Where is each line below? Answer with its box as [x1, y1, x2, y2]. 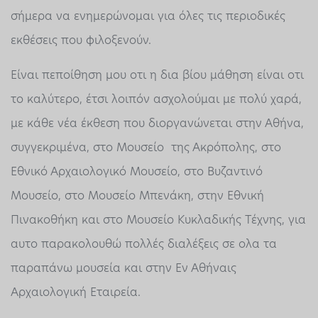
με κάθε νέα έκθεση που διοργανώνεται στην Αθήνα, [11, 114, 304, 131]
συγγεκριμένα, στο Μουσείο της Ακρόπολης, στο [11, 138, 281, 155]
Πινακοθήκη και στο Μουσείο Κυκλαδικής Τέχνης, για [11, 211, 306, 228]
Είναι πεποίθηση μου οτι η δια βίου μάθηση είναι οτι [11, 66, 304, 83]
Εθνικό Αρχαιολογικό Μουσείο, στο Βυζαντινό [11, 163, 263, 180]
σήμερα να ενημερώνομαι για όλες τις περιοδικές [11, 8, 285, 25]
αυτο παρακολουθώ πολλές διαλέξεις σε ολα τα [11, 235, 277, 252]
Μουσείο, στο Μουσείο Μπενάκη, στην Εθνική [11, 187, 264, 204]
